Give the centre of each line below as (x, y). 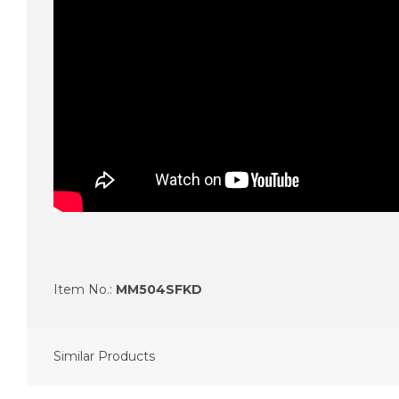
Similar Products (104, 357)
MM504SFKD (159, 290)
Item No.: (85, 290)
